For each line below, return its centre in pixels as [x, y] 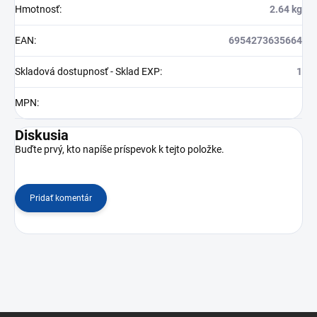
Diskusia [42, 136]
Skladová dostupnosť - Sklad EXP [87, 72]
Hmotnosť [37, 10]
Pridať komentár [61, 198]
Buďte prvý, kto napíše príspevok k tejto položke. [120, 150]
